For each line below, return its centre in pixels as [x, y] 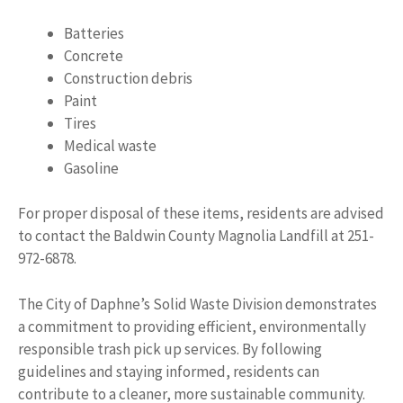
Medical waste [110, 145]
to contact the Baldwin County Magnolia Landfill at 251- [196, 236]
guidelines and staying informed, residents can [169, 371]
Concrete [94, 55]
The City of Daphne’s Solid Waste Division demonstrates [197, 304]
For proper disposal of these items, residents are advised [201, 213]
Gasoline [91, 168]
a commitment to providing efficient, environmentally [192, 326]
